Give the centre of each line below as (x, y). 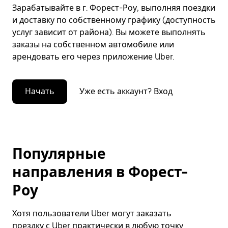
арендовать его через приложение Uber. (93, 57)
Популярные (59, 154)
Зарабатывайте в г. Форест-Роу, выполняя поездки (114, 8)
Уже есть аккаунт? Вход (126, 91)
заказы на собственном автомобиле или (93, 45)
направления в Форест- (100, 172)
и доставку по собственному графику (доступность (114, 20)
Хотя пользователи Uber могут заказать (92, 213)
